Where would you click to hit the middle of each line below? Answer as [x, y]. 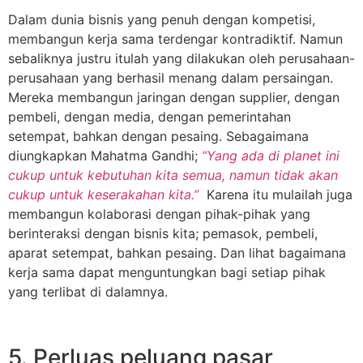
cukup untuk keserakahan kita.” [103, 194]
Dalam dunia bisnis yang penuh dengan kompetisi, [162, 19]
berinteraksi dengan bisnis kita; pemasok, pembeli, [163, 233]
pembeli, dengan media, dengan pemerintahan [149, 116]
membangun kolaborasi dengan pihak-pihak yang [159, 214]
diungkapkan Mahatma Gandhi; [105, 155]
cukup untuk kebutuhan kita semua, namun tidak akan [173, 175]
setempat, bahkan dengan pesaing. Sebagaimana [158, 136]
